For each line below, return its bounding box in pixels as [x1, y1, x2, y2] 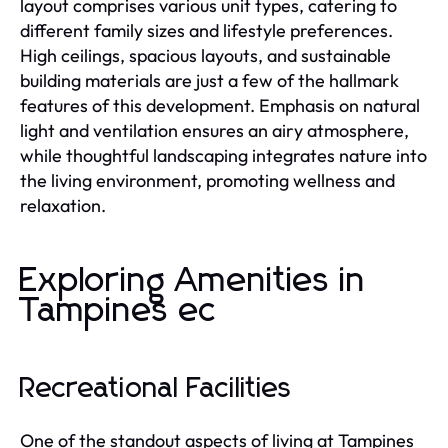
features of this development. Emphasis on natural [20, 93, 420, 117]
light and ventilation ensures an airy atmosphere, [20, 118, 409, 142]
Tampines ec [20, 293, 217, 328]
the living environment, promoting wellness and [20, 168, 395, 192]
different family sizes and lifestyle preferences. [20, 18, 393, 42]
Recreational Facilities [20, 374, 292, 403]
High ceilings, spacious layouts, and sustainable [20, 43, 391, 67]
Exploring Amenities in [20, 263, 366, 298]
